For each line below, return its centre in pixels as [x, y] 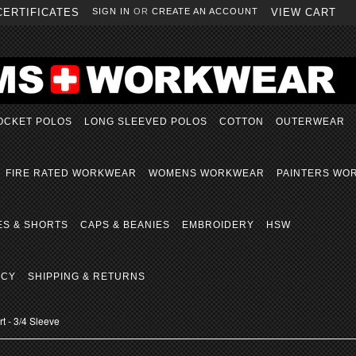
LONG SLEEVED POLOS [146, 122]
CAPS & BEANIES [125, 225]
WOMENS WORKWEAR [207, 173]
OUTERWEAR [310, 122]
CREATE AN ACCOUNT [205, 11]
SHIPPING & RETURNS [87, 277]
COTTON [242, 122]
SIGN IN [111, 11]
